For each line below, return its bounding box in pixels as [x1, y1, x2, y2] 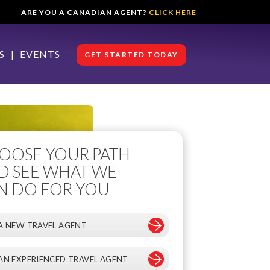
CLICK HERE [149, 8, 196, 17]
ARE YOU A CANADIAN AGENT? [21, 8, 149, 17]
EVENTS [20, 48, 60, 60]
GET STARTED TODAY [84, 50, 178, 59]
